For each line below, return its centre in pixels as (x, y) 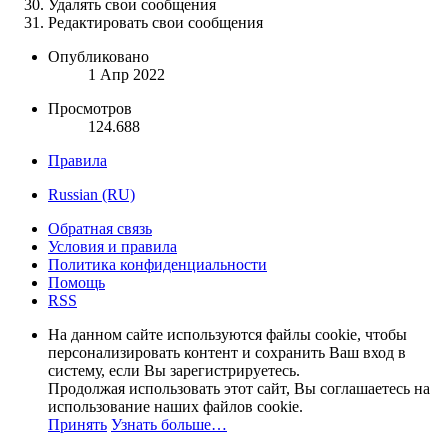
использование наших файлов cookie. (175, 407)
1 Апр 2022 (126, 75)
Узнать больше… (169, 425)
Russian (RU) (91, 195)
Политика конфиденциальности (157, 265)
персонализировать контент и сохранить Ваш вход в (227, 353)
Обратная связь (100, 229)
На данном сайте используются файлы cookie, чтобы (227, 335)
